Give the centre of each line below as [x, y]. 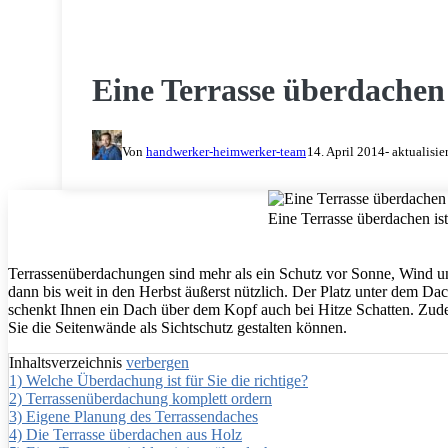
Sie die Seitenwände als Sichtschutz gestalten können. [177, 328]
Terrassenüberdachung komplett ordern [149, 399]
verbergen [157, 363]
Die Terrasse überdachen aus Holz [134, 435]
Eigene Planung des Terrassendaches [142, 417]
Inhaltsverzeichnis [65, 363]
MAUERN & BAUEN [185, 25]
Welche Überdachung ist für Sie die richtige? [167, 381]
